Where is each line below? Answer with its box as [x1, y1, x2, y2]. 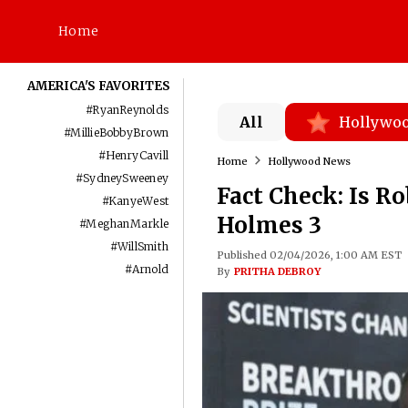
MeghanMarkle [86, 217, 169, 230]
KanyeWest [108, 194, 169, 208]
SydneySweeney [83, 171, 169, 185]
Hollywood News [267, 155, 351, 168]
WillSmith [117, 240, 169, 253]
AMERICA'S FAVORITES [27, 78, 171, 94]
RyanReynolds [92, 103, 169, 117]
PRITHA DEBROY [233, 265, 321, 278]
